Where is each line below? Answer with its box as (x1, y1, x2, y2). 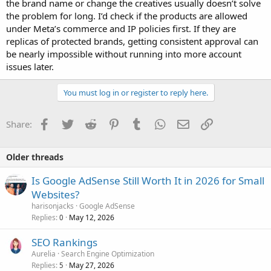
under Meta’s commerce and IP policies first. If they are (6, 22, 236, 35)
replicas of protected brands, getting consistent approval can (6, 35, 258, 48)
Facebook (50, 117, 90, 129)
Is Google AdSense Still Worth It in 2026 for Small (31, 174, 264, 188)
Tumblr (142, 117, 172, 129)
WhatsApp (165, 117, 209, 129)
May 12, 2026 (69, 212, 114, 223)
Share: (6, 118, 32, 131)
